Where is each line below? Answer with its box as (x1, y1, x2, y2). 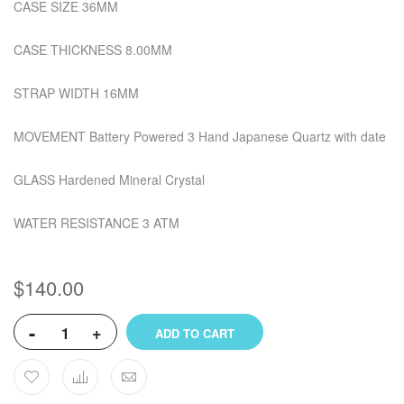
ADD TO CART (155, 325, 234, 343)
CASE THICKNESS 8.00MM (14, 41, 172, 60)
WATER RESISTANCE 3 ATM (14, 214, 179, 233)
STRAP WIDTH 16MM (14, 84, 139, 103)
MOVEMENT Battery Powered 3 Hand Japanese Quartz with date (14, 127, 386, 146)
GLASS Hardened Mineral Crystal (14, 170, 205, 189)
